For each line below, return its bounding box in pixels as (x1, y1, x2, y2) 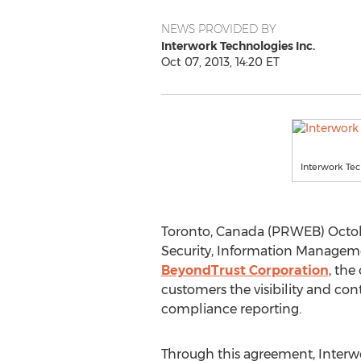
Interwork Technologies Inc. (160, 39, 315, 53)
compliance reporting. (160, 301, 301, 317)
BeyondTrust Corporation (160, 263, 329, 278)
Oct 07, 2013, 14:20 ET (160, 55, 280, 69)
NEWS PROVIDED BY (160, 22, 276, 36)
